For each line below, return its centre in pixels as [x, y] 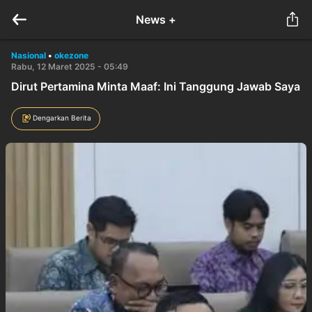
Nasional [29, 55]
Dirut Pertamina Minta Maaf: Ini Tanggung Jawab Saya [156, 86]
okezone [71, 55]
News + [156, 19]
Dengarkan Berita [62, 117]
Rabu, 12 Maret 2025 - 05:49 [70, 67]
